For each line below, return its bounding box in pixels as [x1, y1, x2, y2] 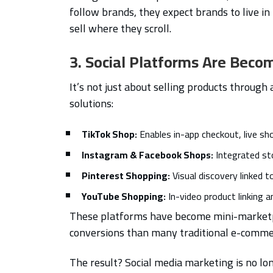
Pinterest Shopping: [82, 166, 170, 185]
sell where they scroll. [69, 18, 171, 38]
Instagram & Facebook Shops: [82, 145, 213, 164]
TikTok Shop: [82, 124, 137, 143]
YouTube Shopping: [82, 186, 166, 205]
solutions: [69, 93, 113, 113]
